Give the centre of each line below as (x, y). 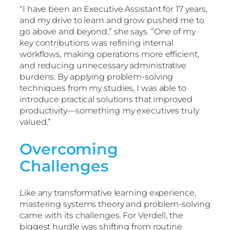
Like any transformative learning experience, (108, 193)
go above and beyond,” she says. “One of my (108, 31)
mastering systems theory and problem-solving (115, 204)
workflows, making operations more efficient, (109, 54)
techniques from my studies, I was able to (103, 88)
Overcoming (69, 149)
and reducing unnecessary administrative (103, 65)
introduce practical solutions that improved (106, 99)
